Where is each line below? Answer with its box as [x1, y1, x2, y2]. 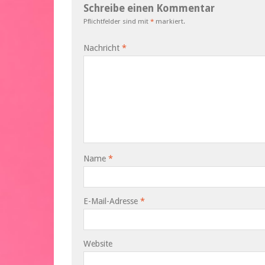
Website [83, 239, 112, 249]
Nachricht [83, 43, 122, 53]
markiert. [154, 17, 185, 26]
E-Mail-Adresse [83, 196, 140, 206]
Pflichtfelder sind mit [83, 17, 150, 26]
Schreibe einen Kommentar [83, 2, 215, 15]
